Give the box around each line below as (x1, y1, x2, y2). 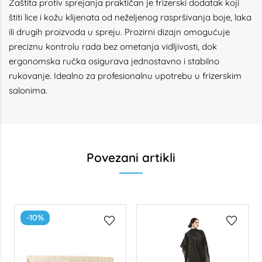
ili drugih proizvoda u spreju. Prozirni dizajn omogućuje (9, 26, 230, 37)
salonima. (9, 85, 47, 96)
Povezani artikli (87, 150, 175, 165)
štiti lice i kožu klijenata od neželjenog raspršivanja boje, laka (9, 12, 251, 23)
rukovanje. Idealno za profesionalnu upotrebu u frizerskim (9, 70, 242, 81)
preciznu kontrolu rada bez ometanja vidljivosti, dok (9, 41, 217, 52)
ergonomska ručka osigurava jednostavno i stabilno (9, 56, 219, 67)
